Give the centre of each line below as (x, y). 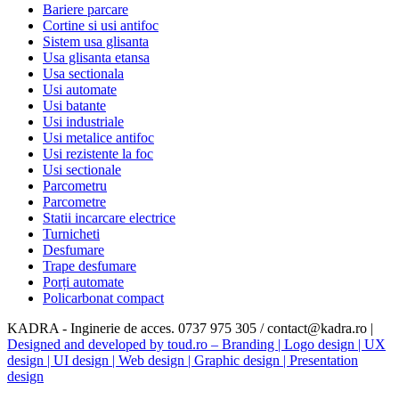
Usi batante (74, 106)
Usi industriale (83, 122)
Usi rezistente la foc (98, 154)
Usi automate (80, 90)
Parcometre (74, 202)
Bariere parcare (85, 10)
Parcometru (75, 186)
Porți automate (83, 282)
